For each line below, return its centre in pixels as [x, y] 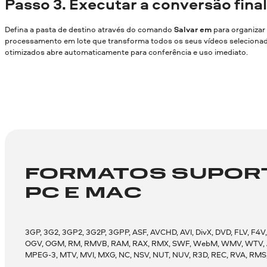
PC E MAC [83, 193]
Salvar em [193, 29]
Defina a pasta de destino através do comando [89, 29]
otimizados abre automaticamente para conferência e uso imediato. [126, 52]
